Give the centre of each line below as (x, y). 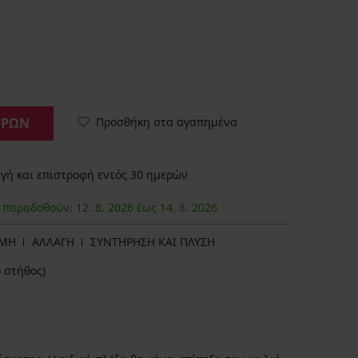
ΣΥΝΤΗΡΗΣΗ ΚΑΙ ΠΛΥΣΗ (153, 242)
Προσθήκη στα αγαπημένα (167, 121)
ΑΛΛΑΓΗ (53, 242)
